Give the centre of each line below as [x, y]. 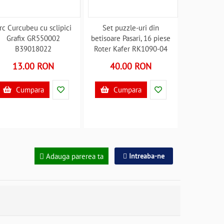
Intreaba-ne [146, 156]
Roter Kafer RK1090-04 [131, 49]
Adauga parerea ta [74, 156]
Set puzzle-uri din [131, 28]
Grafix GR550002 [33, 38]
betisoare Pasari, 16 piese [131, 38]
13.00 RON [33, 66]
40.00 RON [131, 66]
